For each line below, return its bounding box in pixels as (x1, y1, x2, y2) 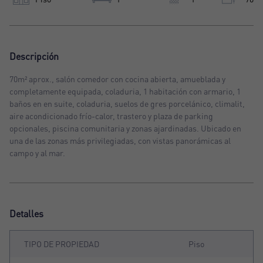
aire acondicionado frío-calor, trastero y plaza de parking (9, 111, 213, 122)
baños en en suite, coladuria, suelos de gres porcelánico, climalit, (9, 99, 245, 109)
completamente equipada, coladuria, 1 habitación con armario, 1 (9, 86, 241, 97)
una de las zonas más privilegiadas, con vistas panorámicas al (9, 136, 231, 146)
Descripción (9, 50, 59, 63)
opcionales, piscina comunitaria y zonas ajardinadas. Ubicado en (9, 123, 241, 134)
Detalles (9, 208, 43, 220)
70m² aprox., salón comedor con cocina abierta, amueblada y (9, 74, 225, 85)
